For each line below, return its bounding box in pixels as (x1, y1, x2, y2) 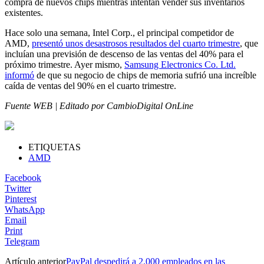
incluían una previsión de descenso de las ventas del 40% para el (5, 48, 243, 59)
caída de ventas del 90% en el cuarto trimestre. (5, 80, 176, 91)
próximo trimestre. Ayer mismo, (5, 59, 124, 70)
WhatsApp (5, 204, 45, 214)
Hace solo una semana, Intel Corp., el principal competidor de (5, 27, 234, 38)
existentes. (5, 7, 43, 18)
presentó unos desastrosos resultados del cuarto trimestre (32, 38, 240, 48)
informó (5, 70, 34, 80)
